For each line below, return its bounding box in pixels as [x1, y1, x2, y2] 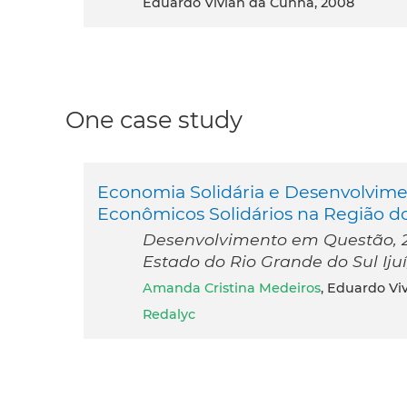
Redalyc [143, 306, 195, 323]
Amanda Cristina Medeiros [153, 280, 321, 297]
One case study [65, 105, 243, 134]
